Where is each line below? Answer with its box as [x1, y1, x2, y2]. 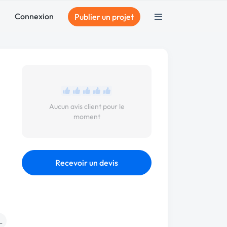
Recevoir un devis [55, 158, 118, 168]
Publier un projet [74, 12, 134, 22]
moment [73, 112, 100, 121]
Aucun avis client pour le [49, 102, 125, 111]
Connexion [15, 11, 54, 21]
